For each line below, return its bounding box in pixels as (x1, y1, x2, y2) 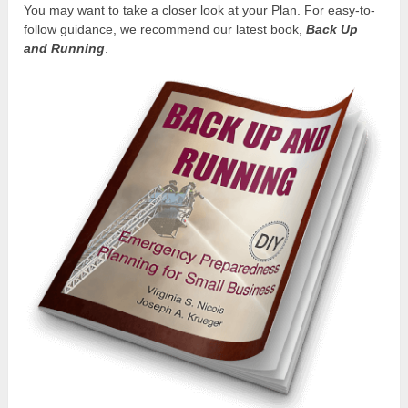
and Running (24, 40, 106, 56)
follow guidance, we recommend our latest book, (24, 21, 307, 36)
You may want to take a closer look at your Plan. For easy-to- (24, 2, 376, 17)
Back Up (306, 21, 359, 36)
